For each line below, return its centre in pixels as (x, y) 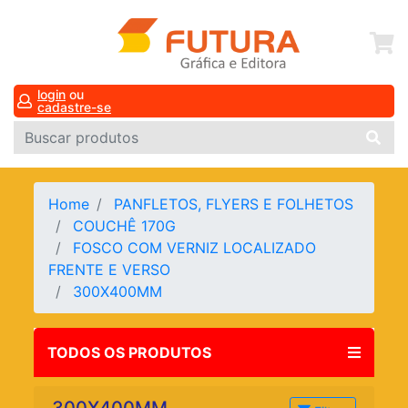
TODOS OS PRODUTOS (130, 353)
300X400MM (122, 292)
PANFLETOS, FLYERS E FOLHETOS (236, 204)
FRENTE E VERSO (112, 270)
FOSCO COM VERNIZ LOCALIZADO (195, 248)
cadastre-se (74, 107)
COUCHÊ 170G (127, 226)
